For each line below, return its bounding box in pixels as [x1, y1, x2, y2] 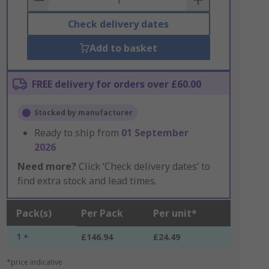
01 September [121, 126, 189, 139]
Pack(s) [16, 207, 52, 220]
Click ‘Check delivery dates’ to [76, 160, 210, 173]
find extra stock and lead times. [17, 174, 157, 187]
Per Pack [80, 207, 123, 220]
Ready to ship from [34, 126, 121, 139]
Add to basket [89, 41, 157, 55]
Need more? [17, 160, 76, 173]
